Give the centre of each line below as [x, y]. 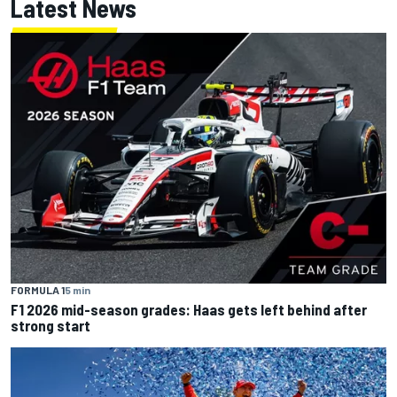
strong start [51, 325]
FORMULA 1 [38, 289]
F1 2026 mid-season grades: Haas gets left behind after [189, 309]
